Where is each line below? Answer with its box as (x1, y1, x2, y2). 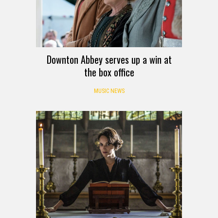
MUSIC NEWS (93, 88, 125, 95)
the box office (84, 65, 134, 80)
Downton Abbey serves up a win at (46, 52, 172, 67)
